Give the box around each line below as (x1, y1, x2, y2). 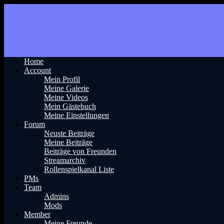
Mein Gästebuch (44, 102, 96, 110)
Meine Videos (44, 93, 88, 101)
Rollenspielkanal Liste (44, 165, 114, 173)
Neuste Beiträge (44, 129, 94, 137)
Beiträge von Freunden (44, 147, 116, 155)
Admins (44, 192, 69, 200)
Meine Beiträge (44, 138, 92, 146)
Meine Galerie (44, 84, 89, 92)
